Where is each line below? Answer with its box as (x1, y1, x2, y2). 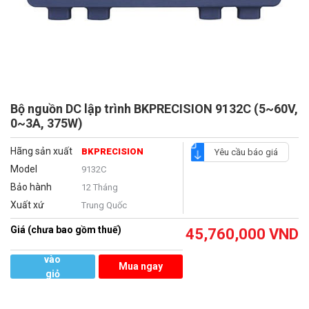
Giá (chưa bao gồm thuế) (10, 224, 121, 236)
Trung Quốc (81, 200, 127, 211)
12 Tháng (81, 182, 118, 193)
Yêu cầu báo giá (214, 147, 278, 158)
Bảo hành (10, 181, 52, 193)
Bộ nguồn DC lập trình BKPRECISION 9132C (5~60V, (10, 101, 298, 117)
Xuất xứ (10, 199, 44, 211)
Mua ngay (118, 261, 163, 272)
